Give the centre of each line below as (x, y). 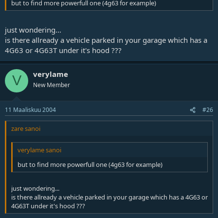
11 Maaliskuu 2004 (30, 110)
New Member (52, 85)
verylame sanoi (39, 150)
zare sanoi (26, 129)
